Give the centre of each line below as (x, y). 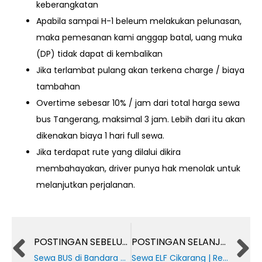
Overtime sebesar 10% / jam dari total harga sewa (138, 103)
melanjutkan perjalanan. (86, 185)
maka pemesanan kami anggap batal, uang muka (139, 37)
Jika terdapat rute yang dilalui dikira (108, 152)
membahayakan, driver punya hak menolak (125, 168)
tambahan (58, 86)
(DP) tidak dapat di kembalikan (99, 54)
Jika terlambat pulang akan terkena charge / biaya (140, 70)
